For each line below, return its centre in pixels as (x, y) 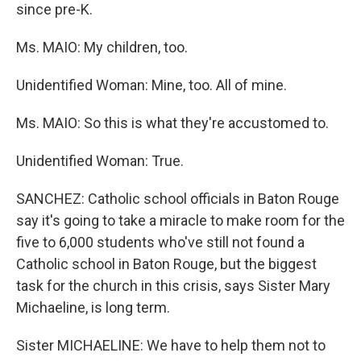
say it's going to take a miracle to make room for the (180, 220)
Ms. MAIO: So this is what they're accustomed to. (172, 123)
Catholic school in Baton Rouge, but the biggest (166, 264)
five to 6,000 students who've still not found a (160, 242)
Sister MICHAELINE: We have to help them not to (171, 345)
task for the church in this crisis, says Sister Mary (173, 286)
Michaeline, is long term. (93, 307)
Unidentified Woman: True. (100, 161)
